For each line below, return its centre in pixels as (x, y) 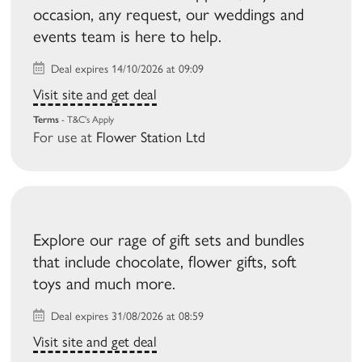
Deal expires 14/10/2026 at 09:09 (126, 69)
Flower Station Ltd (151, 138)
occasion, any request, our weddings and (169, 15)
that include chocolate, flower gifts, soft (165, 262)
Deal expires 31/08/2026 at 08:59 (126, 317)
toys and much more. (105, 284)
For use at (65, 138)
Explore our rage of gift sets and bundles (169, 240)
